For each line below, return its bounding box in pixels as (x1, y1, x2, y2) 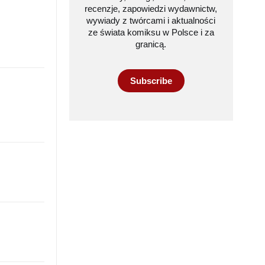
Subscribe (130, 75, 172, 86)
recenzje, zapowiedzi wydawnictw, (85, 4, 218, 14)
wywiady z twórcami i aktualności (86, 15, 216, 25)
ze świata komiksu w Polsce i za (88, 27, 214, 37)
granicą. (135, 39, 167, 49)
